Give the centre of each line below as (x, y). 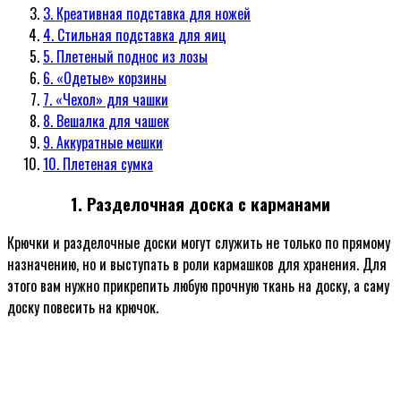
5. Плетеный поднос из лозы (125, 56)
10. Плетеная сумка (98, 163)
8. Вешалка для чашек (106, 120)
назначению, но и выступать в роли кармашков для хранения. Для (197, 264)
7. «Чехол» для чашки (106, 99)
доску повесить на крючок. (83, 307)
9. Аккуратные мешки (103, 142)
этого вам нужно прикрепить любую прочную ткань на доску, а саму (198, 286)
